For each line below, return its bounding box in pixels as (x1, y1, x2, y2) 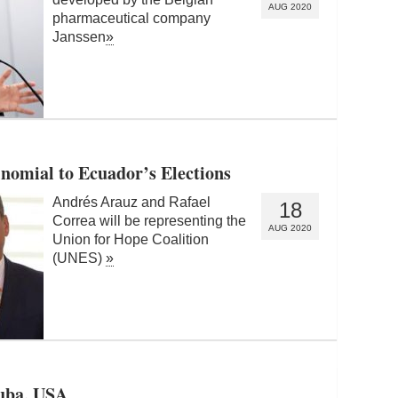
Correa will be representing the (52, 212, 246, 228)
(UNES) (52, 250, 106, 266)
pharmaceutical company (52, 10, 211, 26)
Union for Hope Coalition (52, 231, 209, 247)
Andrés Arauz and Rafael (52, 194, 211, 210)
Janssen (52, 28, 106, 44)
